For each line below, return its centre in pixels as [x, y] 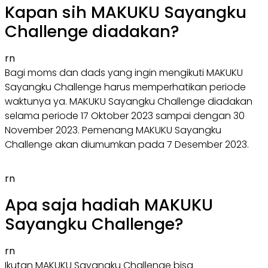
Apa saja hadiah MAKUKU [109, 205]
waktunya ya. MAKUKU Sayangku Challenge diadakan [129, 101]
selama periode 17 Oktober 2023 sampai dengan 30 [125, 115]
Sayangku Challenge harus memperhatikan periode [125, 87]
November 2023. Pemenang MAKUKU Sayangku [113, 130]
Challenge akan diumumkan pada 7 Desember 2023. [127, 144]
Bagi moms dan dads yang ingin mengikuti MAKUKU [124, 72]
